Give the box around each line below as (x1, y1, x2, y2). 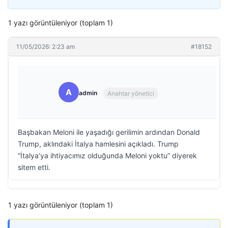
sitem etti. (18, 163, 50, 172)
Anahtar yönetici (107, 89, 154, 97)
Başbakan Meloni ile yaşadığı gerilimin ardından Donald (18, 128, 200, 136)
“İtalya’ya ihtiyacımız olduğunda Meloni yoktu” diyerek (18, 151, 197, 160)
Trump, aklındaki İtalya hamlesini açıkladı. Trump (18, 139, 179, 148)
